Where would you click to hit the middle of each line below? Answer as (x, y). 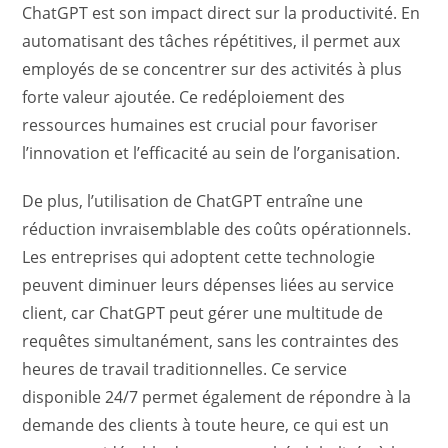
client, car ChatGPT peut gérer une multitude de (203, 313)
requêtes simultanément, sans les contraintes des (211, 341)
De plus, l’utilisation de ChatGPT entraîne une (193, 201)
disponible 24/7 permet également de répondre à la (217, 397)
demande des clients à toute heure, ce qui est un (206, 425)
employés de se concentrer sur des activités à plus (212, 69)
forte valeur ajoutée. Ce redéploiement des (184, 97)
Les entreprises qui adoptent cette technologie (199, 257)
